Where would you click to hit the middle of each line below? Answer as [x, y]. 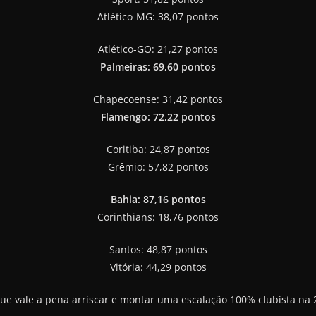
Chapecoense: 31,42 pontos [158, 99]
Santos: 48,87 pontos [158, 249]
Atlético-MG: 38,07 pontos [158, 16]
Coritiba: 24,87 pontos [158, 149]
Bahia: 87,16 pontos [158, 199]
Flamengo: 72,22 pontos [158, 116]
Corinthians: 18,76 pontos [158, 217]
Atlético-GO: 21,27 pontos [158, 49]
